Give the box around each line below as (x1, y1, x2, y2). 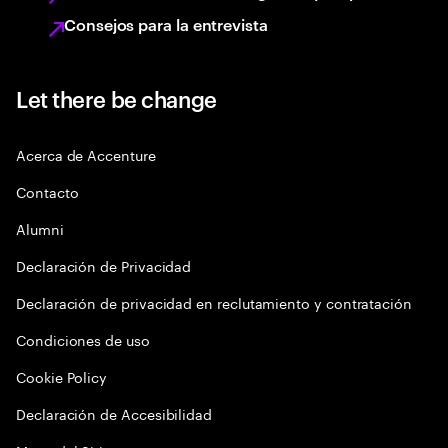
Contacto (16, 180, 79, 202)
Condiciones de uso (16, 328, 150, 350)
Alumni (16, 217, 64, 239)
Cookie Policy (16, 365, 108, 387)
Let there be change (16, 83, 217, 113)
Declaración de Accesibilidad (16, 402, 213, 424)
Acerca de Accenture (16, 143, 156, 165)
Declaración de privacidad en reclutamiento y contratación (16, 291, 413, 313)
